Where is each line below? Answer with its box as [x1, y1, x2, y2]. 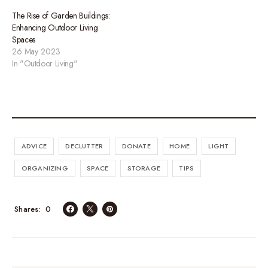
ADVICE [21, 141, 47, 151]
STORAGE [127, 163, 161, 173]
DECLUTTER [65, 141, 103, 151]
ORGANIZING [21, 163, 68, 173]
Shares [14, 203, 39, 215]
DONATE [121, 141, 151, 151]
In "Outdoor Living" [12, 57, 78, 69]
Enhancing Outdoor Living [12, 21, 98, 33]
